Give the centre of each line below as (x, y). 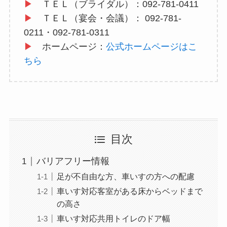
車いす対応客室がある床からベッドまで (129, 191)
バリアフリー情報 (73, 161)
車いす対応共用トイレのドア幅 (113, 219)
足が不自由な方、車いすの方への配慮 (125, 177)
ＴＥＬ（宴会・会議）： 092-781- (107, 18)
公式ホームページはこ (151, 46)
